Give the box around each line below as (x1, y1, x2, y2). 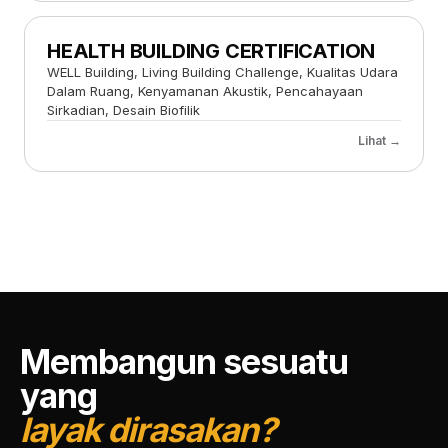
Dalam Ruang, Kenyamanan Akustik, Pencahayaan (47, 82, 363, 99)
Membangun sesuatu (20, 341, 348, 383)
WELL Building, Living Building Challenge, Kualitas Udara (47, 63, 398, 80)
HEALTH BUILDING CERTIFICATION (47, 38, 376, 63)
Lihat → (358, 132, 401, 148)
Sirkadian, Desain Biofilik (47, 101, 200, 118)
